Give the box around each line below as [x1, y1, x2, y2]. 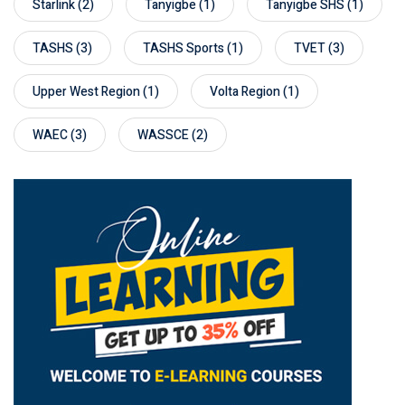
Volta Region [210, 81, 280, 101]
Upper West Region [33, 81, 140, 101]
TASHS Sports [143, 38, 224, 58]
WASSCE [137, 125, 189, 145]
